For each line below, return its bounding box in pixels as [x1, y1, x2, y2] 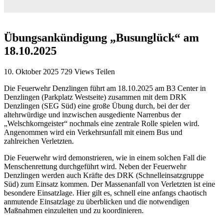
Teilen [96, 67, 115, 76]
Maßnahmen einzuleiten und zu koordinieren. [4, 206, 144, 215]
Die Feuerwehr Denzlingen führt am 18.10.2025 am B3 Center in [4, 84, 206, 92]
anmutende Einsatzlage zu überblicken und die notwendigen [4, 197, 189, 206]
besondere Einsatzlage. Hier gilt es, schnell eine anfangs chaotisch [4, 188, 207, 197]
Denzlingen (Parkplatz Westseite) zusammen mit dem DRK [4, 92, 187, 101]
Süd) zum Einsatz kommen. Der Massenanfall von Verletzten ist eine [4, 179, 215, 188]
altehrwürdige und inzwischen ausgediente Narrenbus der [4, 110, 181, 119]
